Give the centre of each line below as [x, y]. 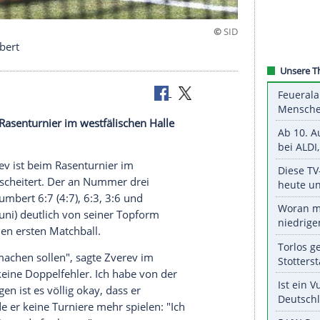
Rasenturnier [102, 279]
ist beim [37, 279]
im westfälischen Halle [208, 279]
